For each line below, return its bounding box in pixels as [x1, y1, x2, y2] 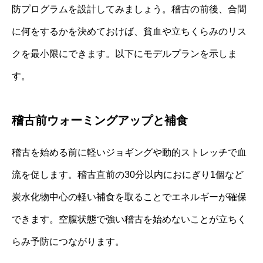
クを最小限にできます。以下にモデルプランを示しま [12, 48, 237, 59]
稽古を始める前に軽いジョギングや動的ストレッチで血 [12, 147, 247, 157]
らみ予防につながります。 [12, 236, 124, 247]
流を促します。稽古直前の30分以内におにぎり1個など [12, 169, 244, 180]
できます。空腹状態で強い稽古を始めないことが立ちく [12, 214, 247, 224]
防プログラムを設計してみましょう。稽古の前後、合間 [12, 4, 247, 14]
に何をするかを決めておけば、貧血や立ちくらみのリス [12, 26, 247, 36]
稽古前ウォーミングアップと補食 [12, 113, 188, 127]
